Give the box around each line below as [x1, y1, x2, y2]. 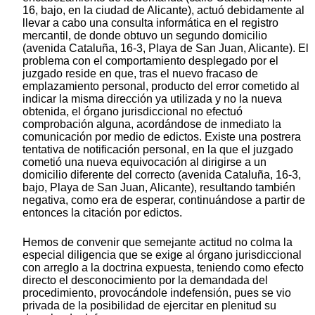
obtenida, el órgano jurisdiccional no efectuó [22, 105, 243, 117]
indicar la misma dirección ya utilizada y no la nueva [22, 92, 282, 105]
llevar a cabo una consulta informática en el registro [22, 16, 278, 29]
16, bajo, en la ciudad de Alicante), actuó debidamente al [22, 4, 304, 16]
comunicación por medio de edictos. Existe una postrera [22, 130, 301, 143]
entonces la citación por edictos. [22, 206, 182, 219]
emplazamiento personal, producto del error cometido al [22, 79, 300, 92]
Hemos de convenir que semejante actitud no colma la [22, 236, 292, 248]
